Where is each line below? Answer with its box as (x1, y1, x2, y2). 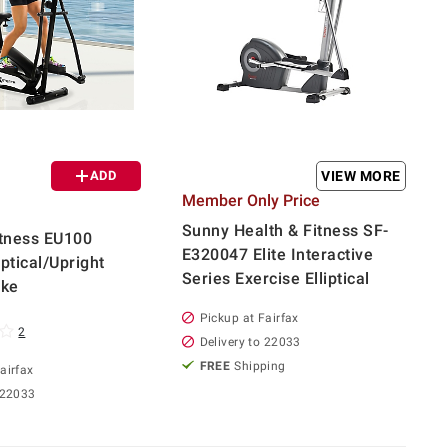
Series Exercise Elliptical (181, 268, 370, 288)
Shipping (234, 358, 286, 373)
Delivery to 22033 (199, 334, 301, 349)
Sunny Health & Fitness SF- (181, 220, 389, 240)
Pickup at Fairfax (199, 310, 299, 325)
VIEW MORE (321, 167, 401, 184)
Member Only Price (181, 190, 320, 210)
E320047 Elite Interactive (181, 244, 374, 264)
